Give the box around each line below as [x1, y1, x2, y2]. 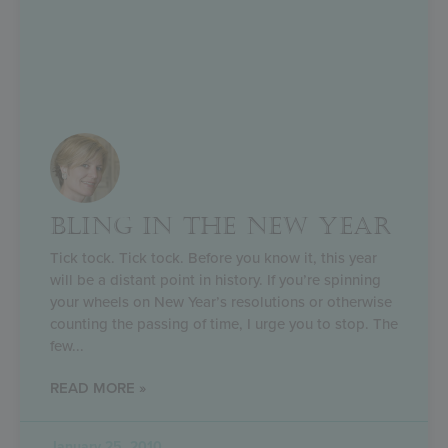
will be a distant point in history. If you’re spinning [50, 270, 381, 289]
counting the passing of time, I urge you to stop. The [50, 314, 398, 333]
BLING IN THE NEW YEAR [50, 211, 393, 241]
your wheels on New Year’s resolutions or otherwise [50, 292, 392, 311]
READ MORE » [50, 378, 146, 397]
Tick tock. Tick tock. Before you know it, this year [50, 248, 377, 267]
